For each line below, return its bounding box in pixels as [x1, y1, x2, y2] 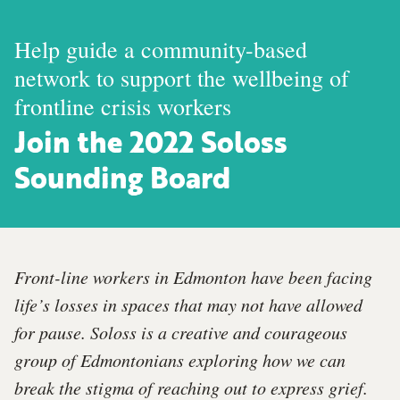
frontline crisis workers [14, 90, 231, 121]
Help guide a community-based [14, 33, 307, 64]
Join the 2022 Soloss [14, 130, 287, 160]
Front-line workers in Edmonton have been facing [14, 264, 372, 288]
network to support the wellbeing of [14, 62, 349, 93]
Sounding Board [14, 166, 230, 196]
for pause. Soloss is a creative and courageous [14, 320, 347, 344]
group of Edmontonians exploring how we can [14, 347, 346, 371]
